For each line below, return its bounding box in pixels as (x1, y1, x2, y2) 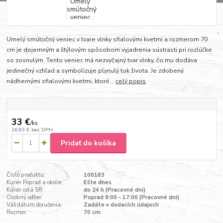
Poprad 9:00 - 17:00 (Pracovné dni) (83, 194, 179, 202)
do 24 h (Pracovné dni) (83, 186, 145, 194)
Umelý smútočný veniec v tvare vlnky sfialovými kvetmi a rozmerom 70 (6, 35, 208, 44)
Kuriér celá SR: (6, 186, 44, 194)
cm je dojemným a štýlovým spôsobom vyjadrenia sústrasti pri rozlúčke (6, 46, 213, 54)
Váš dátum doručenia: (6, 201, 63, 209)
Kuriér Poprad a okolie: (6, 179, 63, 187)
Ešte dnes (83, 179, 111, 187)
